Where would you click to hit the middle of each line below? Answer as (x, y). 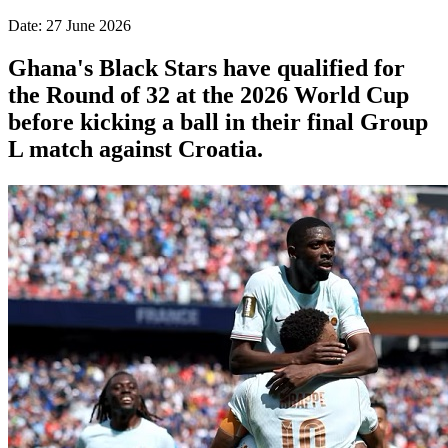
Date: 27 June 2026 (69, 25)
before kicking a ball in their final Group (218, 121)
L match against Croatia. (135, 148)
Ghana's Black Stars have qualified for (206, 67)
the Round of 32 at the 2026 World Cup (208, 94)
